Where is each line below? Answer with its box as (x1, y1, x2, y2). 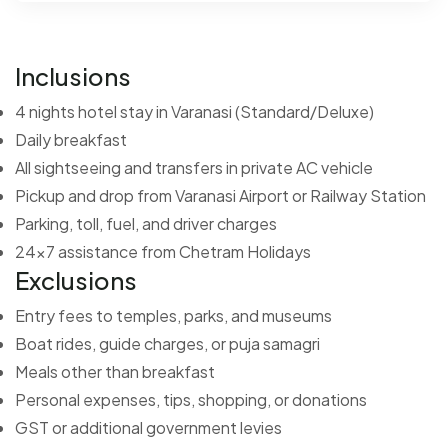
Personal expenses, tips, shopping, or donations (15, 388, 367, 410)
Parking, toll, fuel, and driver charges (15, 212, 277, 234)
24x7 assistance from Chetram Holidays (15, 240, 311, 262)
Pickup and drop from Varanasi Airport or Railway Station (15, 184, 426, 206)
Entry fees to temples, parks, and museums (15, 304, 332, 326)
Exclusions (15, 264, 137, 295)
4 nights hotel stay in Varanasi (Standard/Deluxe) (15, 100, 374, 122)
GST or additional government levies (15, 416, 282, 438)
